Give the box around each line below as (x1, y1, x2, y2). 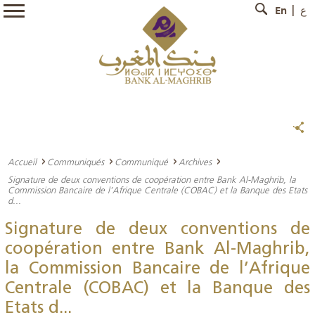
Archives (179, 156, 212, 167)
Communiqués (47, 156, 104, 167)
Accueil (8, 156, 37, 167)
